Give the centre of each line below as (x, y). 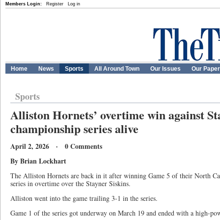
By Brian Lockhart (38, 161)
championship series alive (74, 128)
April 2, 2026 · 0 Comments (56, 146)
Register (55, 4)
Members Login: (24, 4)
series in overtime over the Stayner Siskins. (70, 183)
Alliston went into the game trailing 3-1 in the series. (84, 198)
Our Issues (165, 69)
